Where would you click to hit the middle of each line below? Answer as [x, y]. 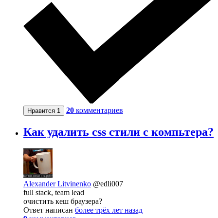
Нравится [42, 111]
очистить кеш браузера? [63, 201]
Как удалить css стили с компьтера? [118, 132]
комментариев [100, 110]
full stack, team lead [54, 192]
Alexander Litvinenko [57, 183]
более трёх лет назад [109, 210]
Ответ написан [49, 210]
